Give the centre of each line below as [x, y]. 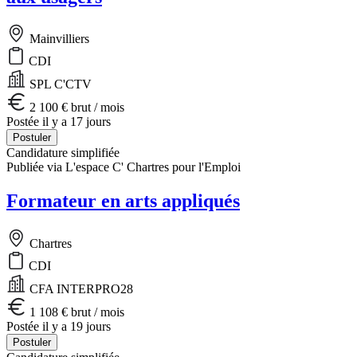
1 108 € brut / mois [75, 312]
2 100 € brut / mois [75, 108]
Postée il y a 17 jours [59, 122]
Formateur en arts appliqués [123, 201]
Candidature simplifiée [63, 153]
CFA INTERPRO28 [80, 289]
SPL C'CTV [59, 84]
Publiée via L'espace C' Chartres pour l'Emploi [124, 167]
